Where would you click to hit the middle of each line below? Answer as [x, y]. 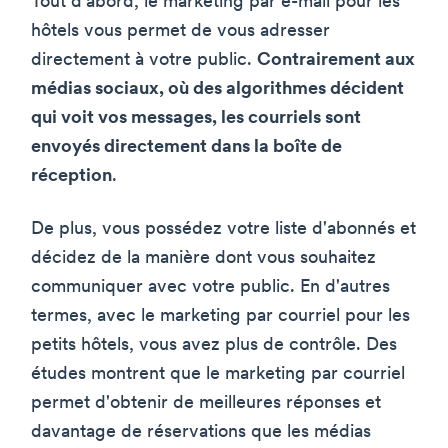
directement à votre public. [144, 60]
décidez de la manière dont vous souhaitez [203, 258]
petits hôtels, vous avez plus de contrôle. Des [214, 345]
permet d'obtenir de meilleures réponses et [206, 403]
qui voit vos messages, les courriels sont [196, 118]
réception [71, 176]
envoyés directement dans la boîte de [186, 147]
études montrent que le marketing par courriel [218, 374]
